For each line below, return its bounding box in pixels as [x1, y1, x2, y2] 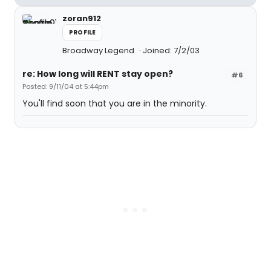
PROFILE [69, 28, 96, 37]
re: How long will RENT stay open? [22, 68, 173, 80]
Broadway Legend [62, 45, 136, 56]
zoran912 [62, 13, 101, 24]
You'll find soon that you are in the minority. [22, 97, 207, 109]
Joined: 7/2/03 [143, 45, 200, 56]
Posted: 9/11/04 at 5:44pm [22, 82, 109, 91]
